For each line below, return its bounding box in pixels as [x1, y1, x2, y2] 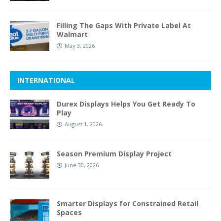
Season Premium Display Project [57, 149, 172, 159]
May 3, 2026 [65, 42, 95, 50]
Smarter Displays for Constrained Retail [57, 199, 198, 209]
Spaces [57, 208, 82, 218]
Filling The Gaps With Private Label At [57, 21, 191, 31]
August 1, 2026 [65, 120, 102, 128]
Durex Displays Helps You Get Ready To [57, 99, 195, 109]
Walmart [57, 30, 88, 39]
